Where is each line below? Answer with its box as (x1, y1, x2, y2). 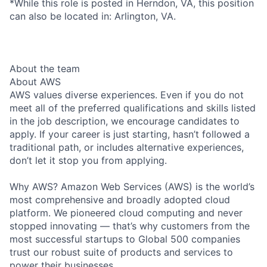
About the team (10, 62, 80, 74)
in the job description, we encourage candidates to (10, 114, 240, 127)
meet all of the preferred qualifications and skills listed (10, 101, 256, 114)
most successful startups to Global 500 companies (10, 232, 240, 245)
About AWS (10, 75, 61, 88)
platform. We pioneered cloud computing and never (10, 206, 243, 219)
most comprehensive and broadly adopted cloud (10, 193, 230, 206)
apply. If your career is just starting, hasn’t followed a (10, 128, 250, 140)
